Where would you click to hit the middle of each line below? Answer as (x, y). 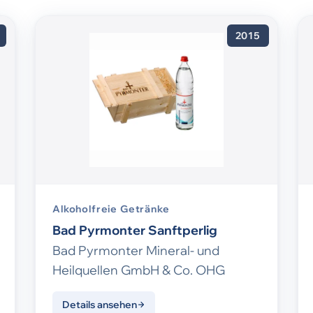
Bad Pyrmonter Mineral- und (136, 251)
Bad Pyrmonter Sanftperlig (135, 231)
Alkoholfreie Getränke (111, 209)
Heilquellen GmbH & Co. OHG (139, 270)
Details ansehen (100, 305)
